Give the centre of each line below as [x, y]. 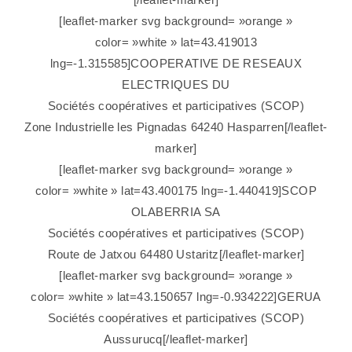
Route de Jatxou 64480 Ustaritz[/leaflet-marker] [176, 255]
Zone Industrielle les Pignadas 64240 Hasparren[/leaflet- [176, 127]
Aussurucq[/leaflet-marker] [176, 339]
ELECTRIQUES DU [176, 85]
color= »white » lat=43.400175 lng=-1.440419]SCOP [176, 191]
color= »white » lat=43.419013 [176, 42]
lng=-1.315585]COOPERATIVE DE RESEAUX [176, 64]
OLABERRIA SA [176, 212]
